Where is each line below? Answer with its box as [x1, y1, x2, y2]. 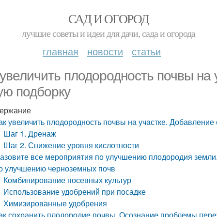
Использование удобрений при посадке [3, 186, 146, 197]
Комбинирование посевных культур [3, 174, 132, 186]
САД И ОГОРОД [68, 10, 149, 27]
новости [87, 44, 123, 58]
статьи [132, 44, 161, 58]
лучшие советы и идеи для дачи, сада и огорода [22, 27, 195, 40]
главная [43, 44, 78, 58]
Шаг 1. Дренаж [3, 128, 57, 139]
